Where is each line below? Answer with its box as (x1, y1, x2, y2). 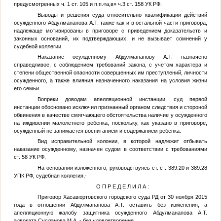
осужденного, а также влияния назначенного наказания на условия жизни (13, 77, 208, 84)
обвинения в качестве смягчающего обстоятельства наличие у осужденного (13, 111, 208, 118)
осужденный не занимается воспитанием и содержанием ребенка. (13, 127, 181, 134)
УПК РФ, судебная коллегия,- (13, 173, 87, 179)
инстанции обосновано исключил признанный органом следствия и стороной (13, 104, 208, 110)
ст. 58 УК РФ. (13, 154, 46, 160)
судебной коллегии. (13, 43, 63, 49)
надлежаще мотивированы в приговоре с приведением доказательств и (13, 27, 208, 34)
